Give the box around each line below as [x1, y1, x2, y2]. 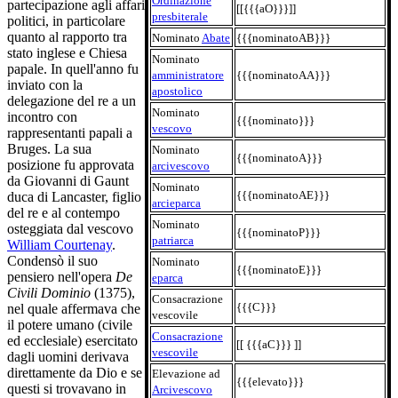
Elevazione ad [152, 366, 220, 380]
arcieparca [152, 195, 201, 210]
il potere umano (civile [7, 317, 132, 333]
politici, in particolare [7, 13, 125, 29]
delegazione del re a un [7, 93, 136, 109]
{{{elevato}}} [236, 374, 304, 388]
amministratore [152, 68, 224, 82]
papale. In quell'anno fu [7, 61, 139, 77]
